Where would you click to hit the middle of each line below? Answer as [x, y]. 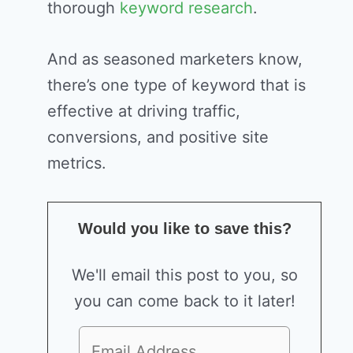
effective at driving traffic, [144, 111]
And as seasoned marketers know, [175, 59]
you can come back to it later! [184, 301]
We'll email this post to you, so [184, 275]
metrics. [77, 163]
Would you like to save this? [184, 228]
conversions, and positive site [158, 137]
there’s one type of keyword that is [176, 85]
